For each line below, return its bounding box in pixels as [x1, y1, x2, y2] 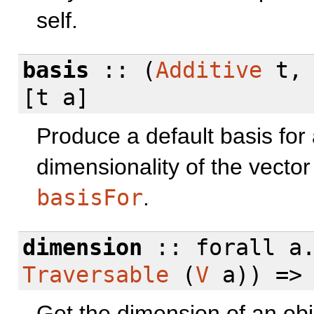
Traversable [22, 261, 170, 287]
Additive [156, 57, 263, 83]
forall [196, 234, 276, 260]
